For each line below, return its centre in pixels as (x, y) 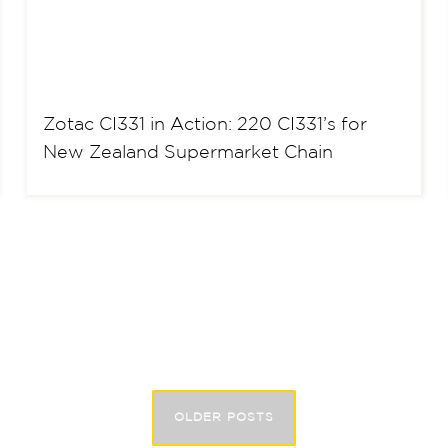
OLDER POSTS (224, 417)
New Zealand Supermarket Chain (188, 153)
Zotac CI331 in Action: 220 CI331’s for (205, 125)
